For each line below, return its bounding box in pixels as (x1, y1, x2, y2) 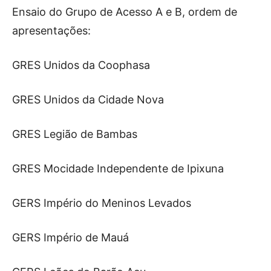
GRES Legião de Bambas (12, 127, 137, 140)
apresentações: (12, 24, 91, 37)
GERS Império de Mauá (12, 230, 129, 244)
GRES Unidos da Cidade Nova (12, 93, 164, 106)
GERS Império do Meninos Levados (12, 196, 191, 209)
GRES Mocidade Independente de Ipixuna (12, 162, 224, 175)
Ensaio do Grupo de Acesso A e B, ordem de (12, 5, 237, 18)
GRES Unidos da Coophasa (12, 58, 150, 71)
